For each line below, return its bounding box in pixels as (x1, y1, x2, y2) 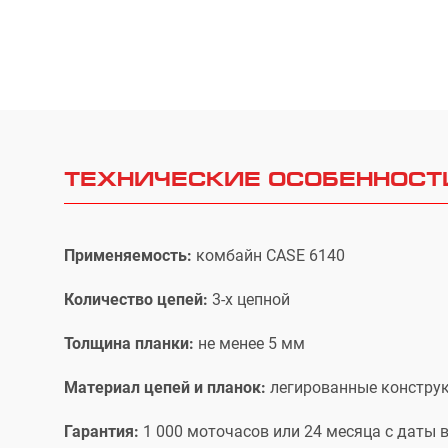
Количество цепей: (64, 290, 212, 309)
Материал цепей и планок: (64, 378, 266, 397)
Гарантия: (64, 422, 139, 441)
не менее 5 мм (194, 334, 305, 353)
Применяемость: (64, 246, 196, 265)
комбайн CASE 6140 (196, 246, 345, 265)
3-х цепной (212, 290, 290, 309)
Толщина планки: (64, 334, 194, 353)
